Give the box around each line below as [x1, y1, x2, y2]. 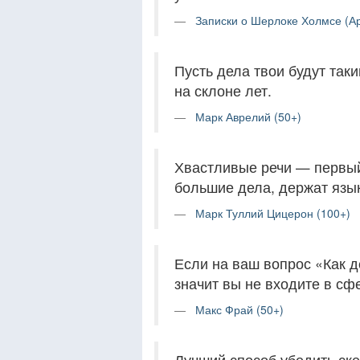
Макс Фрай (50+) [195, 301, 284, 317]
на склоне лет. [174, 80, 272, 100]
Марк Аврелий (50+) [195, 108, 301, 125]
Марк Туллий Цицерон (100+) [195, 205, 350, 221]
